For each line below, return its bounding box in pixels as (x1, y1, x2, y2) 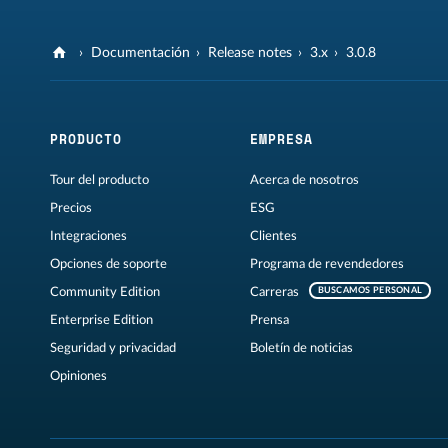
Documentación (91, 46, 191, 61)
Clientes (249, 230, 297, 243)
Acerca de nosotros (249, 174, 359, 187)
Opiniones (50, 370, 107, 383)
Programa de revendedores (249, 258, 404, 271)
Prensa (249, 314, 289, 327)
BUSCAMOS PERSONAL (317, 286, 423, 296)
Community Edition (50, 286, 160, 299)
